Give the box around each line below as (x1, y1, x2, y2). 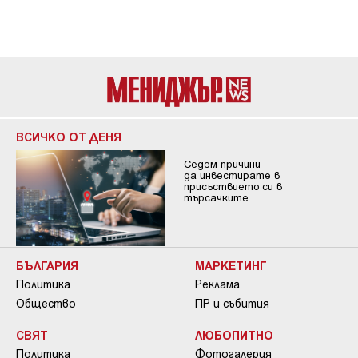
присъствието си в (183, 180, 282, 193)
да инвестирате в (183, 169, 280, 182)
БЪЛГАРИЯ (16, 257, 78, 272)
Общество (16, 296, 76, 310)
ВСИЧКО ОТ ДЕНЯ (16, 129, 121, 145)
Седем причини (183, 157, 261, 171)
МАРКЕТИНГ (195, 257, 267, 272)
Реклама (195, 276, 240, 291)
